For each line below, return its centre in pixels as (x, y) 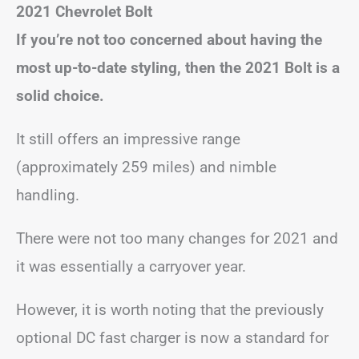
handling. (48, 195)
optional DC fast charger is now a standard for (172, 337)
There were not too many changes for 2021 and (177, 238)
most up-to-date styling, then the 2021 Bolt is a (178, 67)
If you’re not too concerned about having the (169, 39)
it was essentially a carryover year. (131, 266)
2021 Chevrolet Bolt (84, 11)
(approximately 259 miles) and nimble (146, 167)
